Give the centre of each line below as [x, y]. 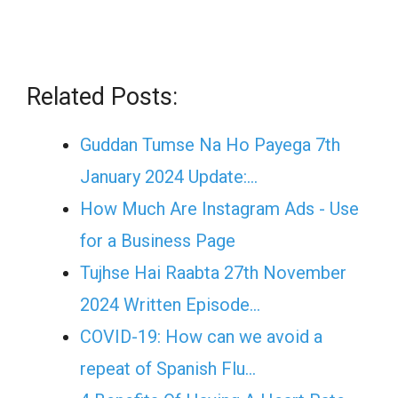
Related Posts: [102, 97]
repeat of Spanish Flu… [168, 369]
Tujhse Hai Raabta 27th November [213, 273]
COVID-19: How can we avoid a [201, 337]
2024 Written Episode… [170, 305]
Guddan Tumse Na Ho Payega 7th [210, 145]
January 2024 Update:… [169, 177]
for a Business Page [158, 241]
